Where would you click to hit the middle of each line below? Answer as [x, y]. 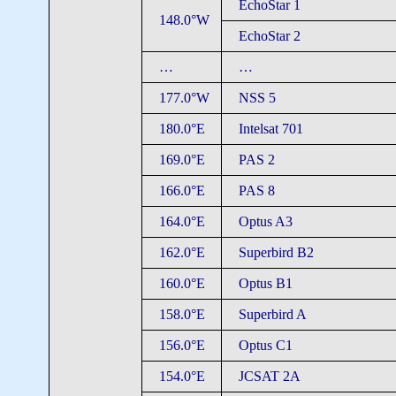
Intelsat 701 [270, 129]
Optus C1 [265, 345]
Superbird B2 [276, 252]
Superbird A [272, 314]
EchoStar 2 [269, 36]
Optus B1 [265, 283]
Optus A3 [265, 221]
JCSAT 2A [269, 376]
